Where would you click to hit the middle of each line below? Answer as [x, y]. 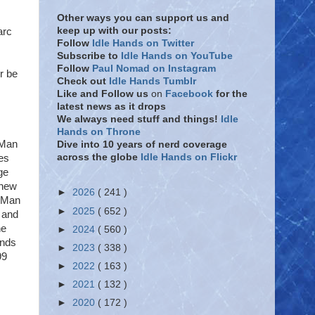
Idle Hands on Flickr [189, 157]
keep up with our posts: [114, 31]
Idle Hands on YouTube [177, 56]
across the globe [99, 157]
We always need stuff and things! [139, 119]
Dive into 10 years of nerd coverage [142, 144]
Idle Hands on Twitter [143, 43]
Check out [83, 81]
